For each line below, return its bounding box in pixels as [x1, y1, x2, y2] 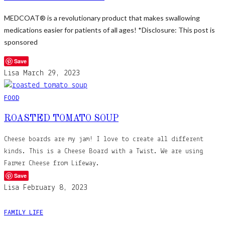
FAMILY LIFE [4, 207, 43, 216]
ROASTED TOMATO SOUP [4, 114, 119, 123]
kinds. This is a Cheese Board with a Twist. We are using [4, 147, 203, 155]
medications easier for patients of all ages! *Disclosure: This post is [4, 25, 215, 34]
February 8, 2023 [23, 183, 87, 192]
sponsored [4, 37, 38, 46]
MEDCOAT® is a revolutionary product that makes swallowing [4, 13, 200, 22]
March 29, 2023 [23, 69, 80, 77]
